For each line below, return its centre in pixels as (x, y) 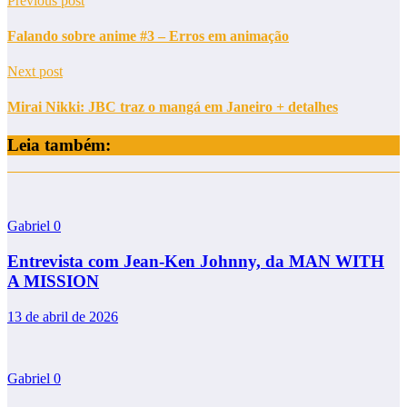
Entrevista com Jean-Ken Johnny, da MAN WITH (196, 262)
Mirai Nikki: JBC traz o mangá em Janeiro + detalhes (173, 107)
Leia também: (59, 144)
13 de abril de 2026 (63, 316)
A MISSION (53, 282)
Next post (35, 72)
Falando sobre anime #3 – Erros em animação (148, 35)
